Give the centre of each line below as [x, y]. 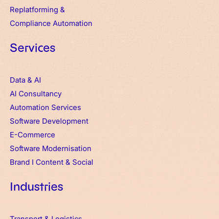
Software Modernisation [51, 148]
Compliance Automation [51, 23]
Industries [36, 187]
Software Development [49, 120]
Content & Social [65, 162]
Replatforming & [38, 9]
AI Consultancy [36, 93]
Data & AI [25, 79]
